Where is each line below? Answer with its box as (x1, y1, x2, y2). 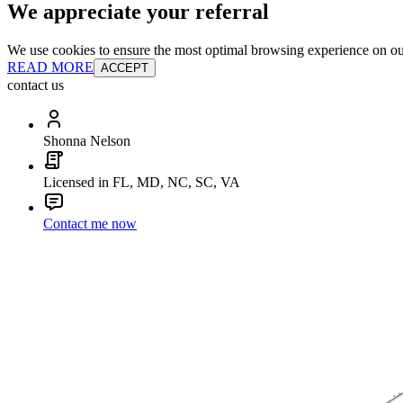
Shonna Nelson (43, 132, 130, 148)
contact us (7, 76, 64, 93)
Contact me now (43, 215, 137, 231)
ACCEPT (101, 60, 148, 75)
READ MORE (7, 58, 94, 75)
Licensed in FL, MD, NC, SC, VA (43, 174, 240, 190)
